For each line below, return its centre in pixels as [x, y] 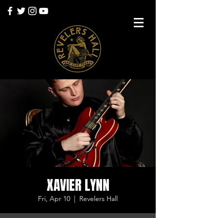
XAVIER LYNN [78, 185]
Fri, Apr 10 [54, 199]
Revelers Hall [99, 199]
